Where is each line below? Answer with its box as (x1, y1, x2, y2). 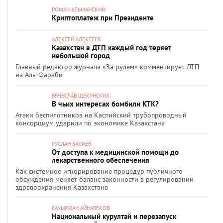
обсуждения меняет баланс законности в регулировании (15, 175, 194, 184)
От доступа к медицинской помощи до (52, 147, 179, 157)
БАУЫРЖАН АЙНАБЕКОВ (52, 205, 110, 212)
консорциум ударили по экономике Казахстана (15, 118, 165, 127)
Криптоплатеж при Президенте (52, 13, 154, 22)
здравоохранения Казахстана (15, 183, 108, 192)
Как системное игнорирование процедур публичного (15, 167, 183, 176)
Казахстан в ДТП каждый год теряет (52, 43, 171, 52)
